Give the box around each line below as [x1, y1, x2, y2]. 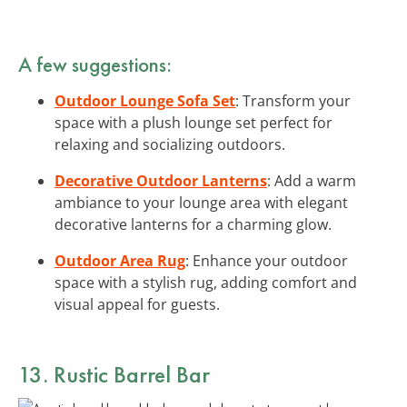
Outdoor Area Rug [55, 250, 185, 271]
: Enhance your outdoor [185, 250, 348, 271]
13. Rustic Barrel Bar [18, 358, 210, 390]
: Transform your [235, 90, 351, 111]
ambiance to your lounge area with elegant [55, 192, 348, 213]
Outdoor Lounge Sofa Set [55, 90, 235, 111]
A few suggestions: [18, 50, 172, 78]
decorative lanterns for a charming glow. [55, 213, 332, 234]
